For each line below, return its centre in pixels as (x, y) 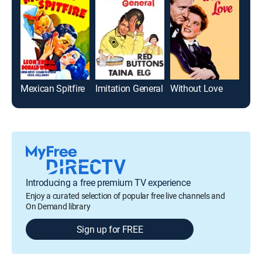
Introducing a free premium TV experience (108, 182)
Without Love (196, 88)
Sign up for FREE (110, 229)
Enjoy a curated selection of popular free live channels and (125, 195)
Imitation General (129, 88)
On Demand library (58, 206)
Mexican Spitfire (53, 88)
